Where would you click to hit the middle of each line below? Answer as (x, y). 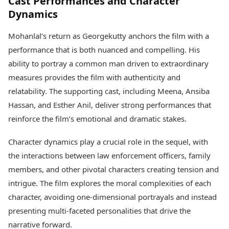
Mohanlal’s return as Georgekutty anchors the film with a (109, 36)
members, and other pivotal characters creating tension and (113, 169)
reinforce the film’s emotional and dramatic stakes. (97, 119)
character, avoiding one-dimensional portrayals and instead (112, 197)
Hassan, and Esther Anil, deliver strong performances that (110, 105)
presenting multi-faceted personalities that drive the (99, 211)
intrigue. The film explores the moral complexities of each (110, 183)
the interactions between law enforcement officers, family (109, 156)
